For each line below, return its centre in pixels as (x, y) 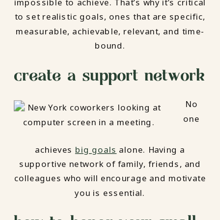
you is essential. (110, 193)
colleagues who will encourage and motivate (110, 179)
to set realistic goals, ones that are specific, (110, 17)
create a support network (110, 74)
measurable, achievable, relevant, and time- (110, 31)
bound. (110, 46)
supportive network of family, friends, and (110, 164)
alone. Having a (151, 150)
